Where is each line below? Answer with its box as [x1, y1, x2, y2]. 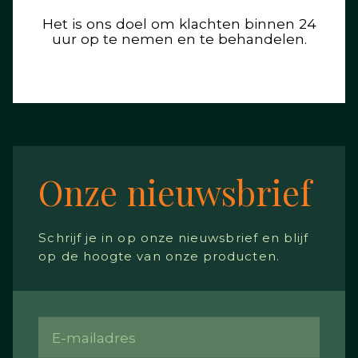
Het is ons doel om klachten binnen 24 [42, 15, 316, 33]
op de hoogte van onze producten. [38, 248, 280, 264]
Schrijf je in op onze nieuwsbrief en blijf [38, 229, 309, 245]
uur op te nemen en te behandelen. [51, 30, 307, 48]
